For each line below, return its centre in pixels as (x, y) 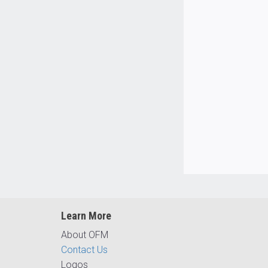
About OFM (85, 235)
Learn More (86, 216)
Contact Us (84, 250)
